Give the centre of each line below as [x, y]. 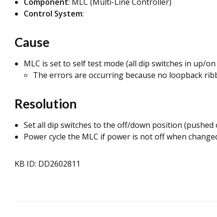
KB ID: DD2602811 [47, 164]
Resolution [46, 104]
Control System [53, 14]
